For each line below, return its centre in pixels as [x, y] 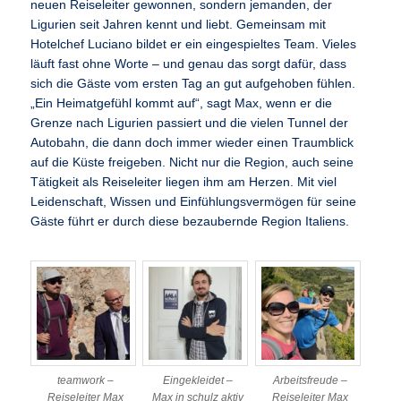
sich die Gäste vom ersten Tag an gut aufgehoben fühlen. [193, 84]
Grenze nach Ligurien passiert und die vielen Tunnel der [190, 124]
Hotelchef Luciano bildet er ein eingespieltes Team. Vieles [194, 45]
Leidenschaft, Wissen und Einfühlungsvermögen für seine [194, 202]
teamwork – [85, 381]
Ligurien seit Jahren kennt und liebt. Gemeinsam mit [179, 25]
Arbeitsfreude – [310, 381]
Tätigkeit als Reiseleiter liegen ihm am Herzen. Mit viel [184, 183]
